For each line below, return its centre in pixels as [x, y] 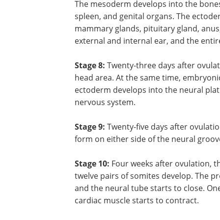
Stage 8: [91, 65]
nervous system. [105, 102]
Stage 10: [92, 163]
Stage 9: [90, 126]
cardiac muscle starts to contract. [137, 200]
